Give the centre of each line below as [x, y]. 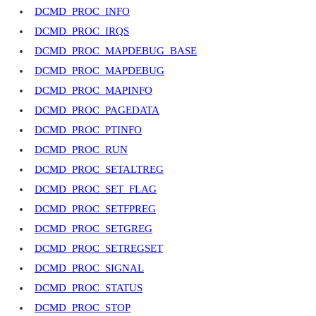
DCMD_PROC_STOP [83, 308]
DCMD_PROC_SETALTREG [99, 170]
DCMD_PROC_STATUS [89, 288]
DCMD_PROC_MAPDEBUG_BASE [116, 51]
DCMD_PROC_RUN [81, 150]
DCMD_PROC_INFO [82, 12]
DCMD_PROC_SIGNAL [89, 268]
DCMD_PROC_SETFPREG [95, 209]
